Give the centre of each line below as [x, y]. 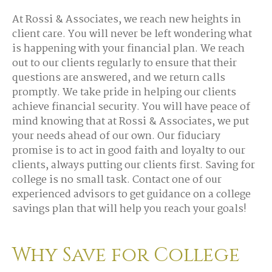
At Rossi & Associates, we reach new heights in [127, 20]
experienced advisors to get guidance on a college [131, 195]
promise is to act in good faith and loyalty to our [129, 151]
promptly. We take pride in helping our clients [124, 93]
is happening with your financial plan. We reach [128, 49]
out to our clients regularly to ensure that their [124, 63]
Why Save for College [126, 255]
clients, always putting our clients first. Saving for [134, 165]
